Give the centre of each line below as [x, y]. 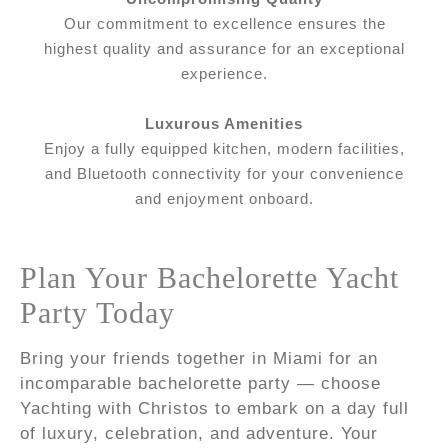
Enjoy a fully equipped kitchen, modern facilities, [224, 149]
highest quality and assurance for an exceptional [224, 49]
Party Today [97, 312]
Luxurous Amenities [224, 124]
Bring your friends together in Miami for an [199, 358]
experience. [224, 74]
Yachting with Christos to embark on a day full [214, 408]
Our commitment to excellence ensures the [224, 24]
